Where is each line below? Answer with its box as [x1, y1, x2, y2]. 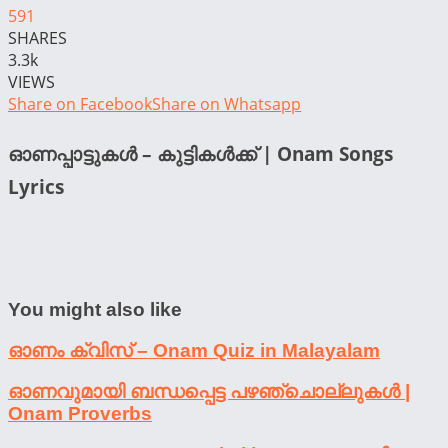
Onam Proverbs [8, 402, 152, 424]
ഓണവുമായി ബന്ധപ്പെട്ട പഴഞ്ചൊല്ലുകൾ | [8, 380, 410, 402]
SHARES [8, 26, 67, 49]
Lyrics [8, 173, 64, 199]
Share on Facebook [8, 92, 152, 115]
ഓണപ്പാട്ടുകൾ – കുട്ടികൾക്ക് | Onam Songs [8, 140, 393, 166]
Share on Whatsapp [152, 92, 301, 115]
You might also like [8, 299, 182, 321]
